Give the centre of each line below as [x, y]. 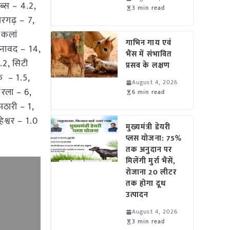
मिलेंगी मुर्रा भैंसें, [151, 161]
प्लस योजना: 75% [154, 138]
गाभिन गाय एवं [149, 43]
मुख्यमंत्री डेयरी [148, 127]
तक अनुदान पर [149, 150]
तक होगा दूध [146, 184]
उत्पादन [137, 195]
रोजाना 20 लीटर [151, 172]
